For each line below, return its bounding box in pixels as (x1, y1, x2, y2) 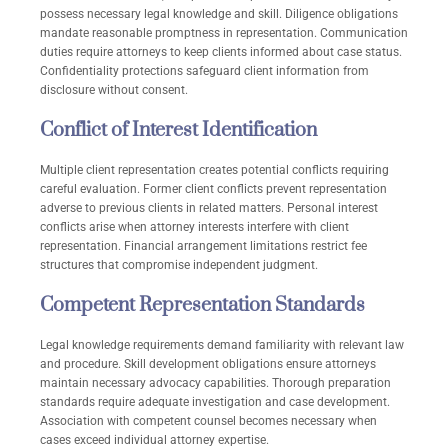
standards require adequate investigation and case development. (40, 395, 390, 410)
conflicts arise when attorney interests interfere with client (40, 220, 349, 235)
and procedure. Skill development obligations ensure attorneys (40, 357, 376, 372)
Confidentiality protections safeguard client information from (40, 64, 369, 79)
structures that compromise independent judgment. (40, 258, 318, 273)
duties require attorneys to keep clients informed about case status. (40, 45, 402, 60)
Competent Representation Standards (40, 293, 365, 319)
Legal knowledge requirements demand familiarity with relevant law (40, 338, 404, 353)
